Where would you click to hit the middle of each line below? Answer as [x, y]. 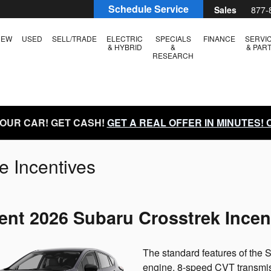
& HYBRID [125, 47]
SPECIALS [173, 38]
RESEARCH [173, 55]
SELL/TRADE [74, 38]
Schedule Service [149, 9]
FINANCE [219, 38]
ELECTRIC [125, 38]
